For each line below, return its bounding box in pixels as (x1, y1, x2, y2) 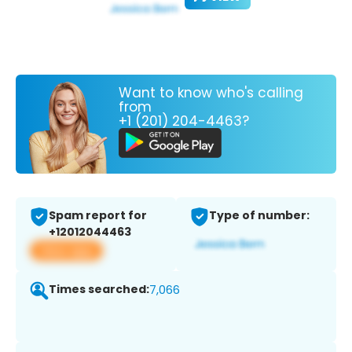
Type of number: (209, 207, 310, 224)
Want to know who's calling (119, 82, 303, 102)
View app (39, 242, 93, 259)
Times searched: (49, 281, 149, 298)
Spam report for (49, 207, 147, 224)
